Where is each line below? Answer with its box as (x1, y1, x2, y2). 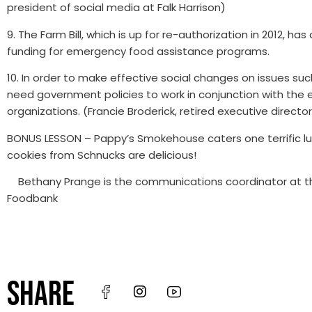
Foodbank (7, 190, 58, 205)
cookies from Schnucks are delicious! (7, 147, 196, 162)
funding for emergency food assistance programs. (7, 43, 270, 58)
